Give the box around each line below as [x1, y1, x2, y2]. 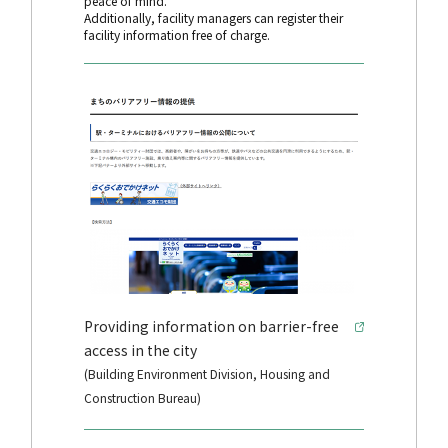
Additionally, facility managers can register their [83, 9, 343, 27]
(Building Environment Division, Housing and [83, 365, 330, 383]
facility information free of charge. [83, 26, 270, 44]
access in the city [83, 340, 197, 361]
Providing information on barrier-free [83, 316, 339, 337]
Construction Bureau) [83, 389, 201, 407]
